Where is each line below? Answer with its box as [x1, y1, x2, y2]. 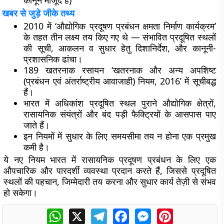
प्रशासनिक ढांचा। [23, 53, 83, 65]
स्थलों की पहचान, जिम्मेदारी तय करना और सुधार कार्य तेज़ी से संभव [3, 175, 216, 187]
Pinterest [172, 207, 207, 218]
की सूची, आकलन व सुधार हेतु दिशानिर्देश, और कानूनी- [23, 42, 216, 54]
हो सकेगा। [3, 186, 38, 198]
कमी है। [23, 141, 50, 153]
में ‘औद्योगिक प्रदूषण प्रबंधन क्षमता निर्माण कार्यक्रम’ [43, 20, 216, 32]
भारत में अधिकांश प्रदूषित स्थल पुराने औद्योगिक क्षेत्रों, [23, 97, 216, 109]
